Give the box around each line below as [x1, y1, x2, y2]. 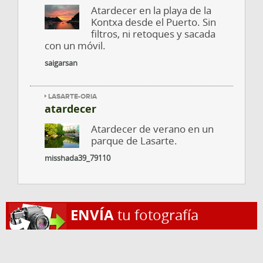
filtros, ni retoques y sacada [91, 26, 216, 41]
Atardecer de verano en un [91, 122, 214, 136]
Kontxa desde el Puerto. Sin [91, 15, 217, 29]
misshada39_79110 [45, 152, 110, 163]
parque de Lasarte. [91, 133, 178, 147]
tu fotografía [114, 205, 198, 224]
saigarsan [45, 57, 77, 68]
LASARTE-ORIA [48, 92, 97, 101]
